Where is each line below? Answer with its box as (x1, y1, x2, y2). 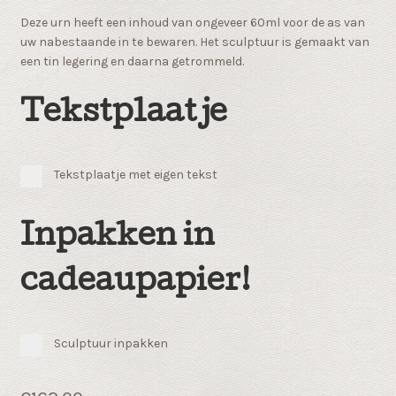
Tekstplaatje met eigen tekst (53, 166, 217, 182)
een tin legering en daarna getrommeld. (19, 54, 244, 70)
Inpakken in (19, 222, 215, 254)
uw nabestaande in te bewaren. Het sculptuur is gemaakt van (19, 34, 369, 50)
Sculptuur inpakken (53, 335, 168, 351)
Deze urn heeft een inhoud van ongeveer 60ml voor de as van (19, 15, 365, 31)
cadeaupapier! (19, 267, 251, 299)
